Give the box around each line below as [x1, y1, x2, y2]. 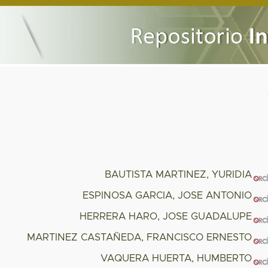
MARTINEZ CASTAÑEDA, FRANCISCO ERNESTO [27, 233, 252, 243]
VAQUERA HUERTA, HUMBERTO [100, 254, 252, 264]
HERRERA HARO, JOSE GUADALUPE [80, 212, 252, 222]
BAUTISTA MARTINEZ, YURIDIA [105, 170, 252, 180]
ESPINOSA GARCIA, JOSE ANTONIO [83, 191, 252, 201]
